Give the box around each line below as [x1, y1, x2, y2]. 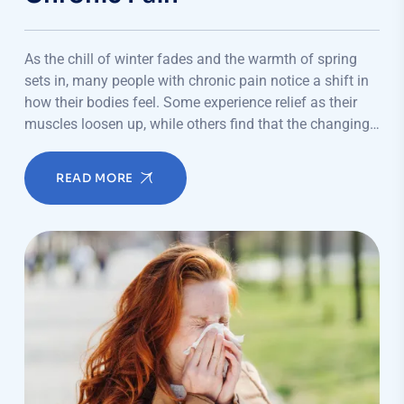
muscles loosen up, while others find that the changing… [24, 115, 380, 133]
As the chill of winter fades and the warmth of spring [24, 50, 357, 68]
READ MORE [56, 170, 133, 186]
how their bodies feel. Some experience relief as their [24, 93, 357, 111]
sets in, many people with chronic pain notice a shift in [24, 71, 369, 89]
